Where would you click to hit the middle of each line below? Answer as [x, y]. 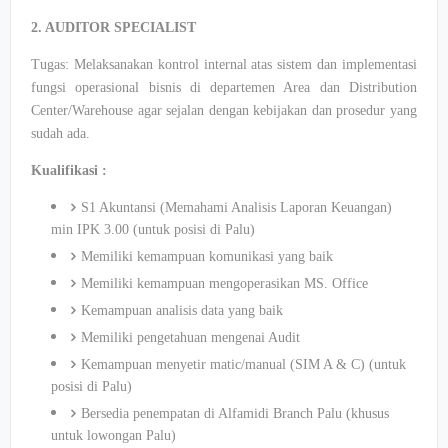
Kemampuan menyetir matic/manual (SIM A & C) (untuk [243, 364]
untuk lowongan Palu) [113, 435]
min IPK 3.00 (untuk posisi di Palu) [153, 229]
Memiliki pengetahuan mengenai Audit [190, 337]
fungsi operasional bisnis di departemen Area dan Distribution [224, 87]
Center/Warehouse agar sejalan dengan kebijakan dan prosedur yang [224, 110]
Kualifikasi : [69, 170]
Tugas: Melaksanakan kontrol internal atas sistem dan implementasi [224, 64]
